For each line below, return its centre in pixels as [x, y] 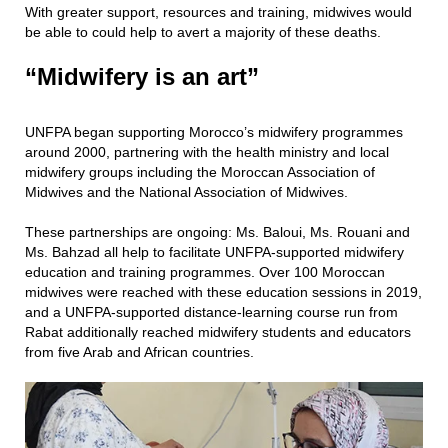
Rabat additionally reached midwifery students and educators [218, 332]
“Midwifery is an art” [142, 76]
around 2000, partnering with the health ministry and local [207, 152]
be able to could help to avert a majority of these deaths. [205, 32]
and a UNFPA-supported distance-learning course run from [211, 312]
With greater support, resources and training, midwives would [218, 12]
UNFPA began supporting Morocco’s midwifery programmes [214, 132]
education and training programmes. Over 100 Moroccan [205, 272]
